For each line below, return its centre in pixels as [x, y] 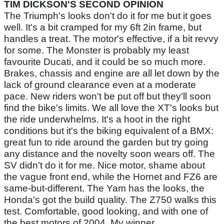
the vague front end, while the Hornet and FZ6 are [111, 176]
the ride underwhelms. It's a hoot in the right [97, 119]
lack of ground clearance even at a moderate [100, 84]
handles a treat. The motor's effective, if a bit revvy [111, 38]
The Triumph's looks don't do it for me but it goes [108, 15]
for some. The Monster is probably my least [96, 50]
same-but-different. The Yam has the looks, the [104, 188]
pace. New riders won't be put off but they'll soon [107, 96]
